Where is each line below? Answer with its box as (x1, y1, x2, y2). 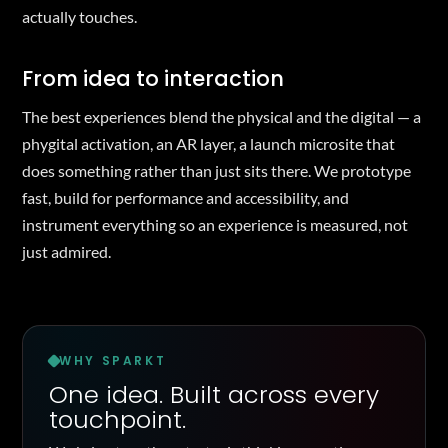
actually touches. (22, 6, 137, 26)
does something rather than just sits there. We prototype (22, 160, 411, 180)
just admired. (22, 241, 111, 261)
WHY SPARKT (59, 351, 167, 369)
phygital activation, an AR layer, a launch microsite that (22, 133, 395, 153)
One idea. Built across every (49, 377, 379, 411)
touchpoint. (49, 402, 186, 436)
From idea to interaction (22, 63, 284, 93)
